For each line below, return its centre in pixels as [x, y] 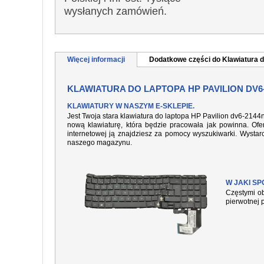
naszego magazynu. [100, 143]
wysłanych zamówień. [115, 11]
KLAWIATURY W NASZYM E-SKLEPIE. [131, 106]
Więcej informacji [96, 60]
